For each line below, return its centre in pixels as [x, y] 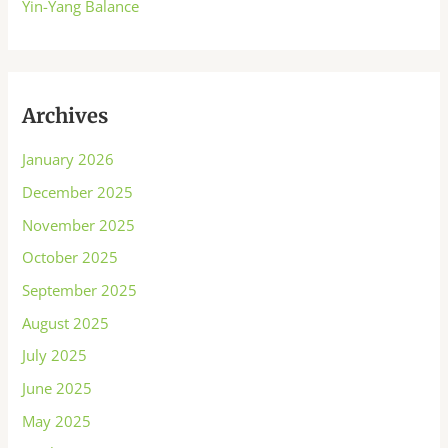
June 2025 [57, 387]
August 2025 [66, 322]
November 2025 [79, 224]
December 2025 [78, 192]
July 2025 [55, 355]
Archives [65, 116]
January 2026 [68, 159]
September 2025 [80, 289]
